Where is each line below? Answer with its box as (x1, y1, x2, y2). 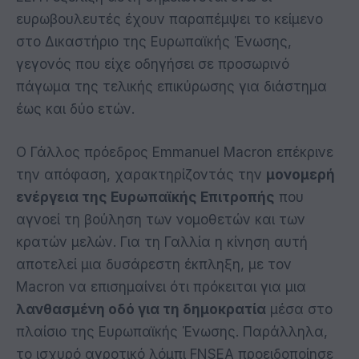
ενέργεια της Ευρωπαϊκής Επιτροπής (16, 189, 275, 206)
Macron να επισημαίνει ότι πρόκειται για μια (16, 279, 306, 296)
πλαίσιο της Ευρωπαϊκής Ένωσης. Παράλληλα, (16, 324, 328, 341)
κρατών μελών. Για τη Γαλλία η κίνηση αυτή (16, 234, 308, 251)
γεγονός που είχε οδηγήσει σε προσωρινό (16, 56, 289, 73)
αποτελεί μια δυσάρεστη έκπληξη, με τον (16, 256, 292, 273)
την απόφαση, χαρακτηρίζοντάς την (16, 167, 266, 184)
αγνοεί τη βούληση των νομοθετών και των (16, 212, 305, 228)
